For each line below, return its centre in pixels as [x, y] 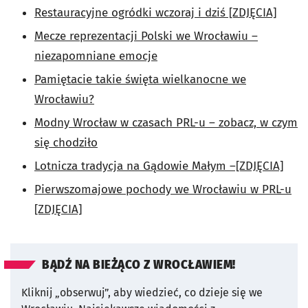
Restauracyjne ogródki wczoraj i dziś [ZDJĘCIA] [155, 12]
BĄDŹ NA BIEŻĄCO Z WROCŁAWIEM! [139, 265]
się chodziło [66, 142]
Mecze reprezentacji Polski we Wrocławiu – [146, 36]
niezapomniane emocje [96, 56]
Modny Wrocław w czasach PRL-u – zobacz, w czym [166, 122]
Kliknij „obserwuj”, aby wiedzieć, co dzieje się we [142, 292]
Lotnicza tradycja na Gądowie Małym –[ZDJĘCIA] [159, 166]
